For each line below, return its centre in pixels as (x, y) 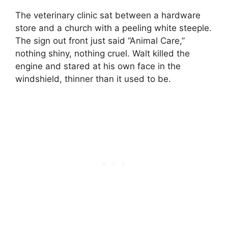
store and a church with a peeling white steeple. (113, 28)
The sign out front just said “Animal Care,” (100, 40)
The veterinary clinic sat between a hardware (108, 15)
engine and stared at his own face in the (98, 66)
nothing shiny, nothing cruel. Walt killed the (103, 53)
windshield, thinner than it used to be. (93, 79)
